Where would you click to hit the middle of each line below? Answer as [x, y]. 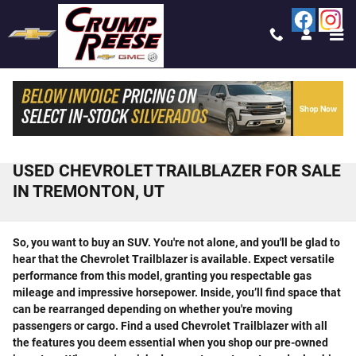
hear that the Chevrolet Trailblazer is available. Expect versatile [174, 259]
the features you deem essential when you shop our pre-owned [170, 342]
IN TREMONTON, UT [89, 192]
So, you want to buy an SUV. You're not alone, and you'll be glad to [176, 242]
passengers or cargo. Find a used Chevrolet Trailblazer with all [170, 326]
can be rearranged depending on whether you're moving [153, 309]
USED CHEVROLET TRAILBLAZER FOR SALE [177, 171]
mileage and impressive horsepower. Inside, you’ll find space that [177, 292]
